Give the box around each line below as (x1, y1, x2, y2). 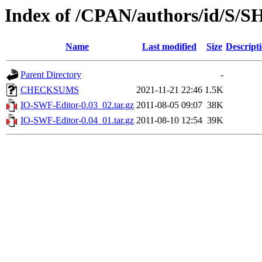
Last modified (142, 42, 196, 52)
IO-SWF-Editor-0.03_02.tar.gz (20, 100, 134, 111)
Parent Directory (20, 70, 81, 80)
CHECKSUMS (20, 85, 79, 95)
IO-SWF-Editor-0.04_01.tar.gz (20, 115, 134, 126)
